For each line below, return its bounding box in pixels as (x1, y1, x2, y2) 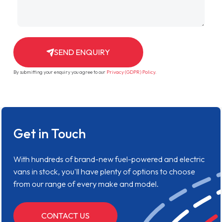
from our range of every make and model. (13, 179, 159, 189)
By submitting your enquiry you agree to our (13, 69, 107, 76)
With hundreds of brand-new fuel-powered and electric (13, 154, 205, 165)
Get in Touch (13, 125, 86, 142)
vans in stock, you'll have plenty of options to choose (13, 166, 195, 177)
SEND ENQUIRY (54, 47, 110, 57)
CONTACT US (41, 211, 90, 221)
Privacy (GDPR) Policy (106, 69, 155, 76)
